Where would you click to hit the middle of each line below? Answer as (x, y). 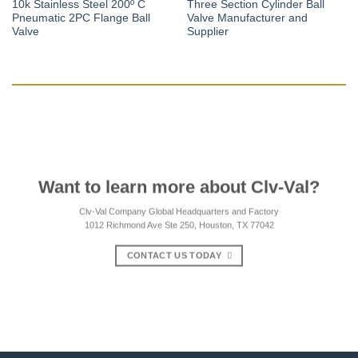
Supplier (207, 32)
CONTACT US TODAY (174, 255)
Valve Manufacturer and (247, 18)
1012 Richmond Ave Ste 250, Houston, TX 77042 (179, 225)
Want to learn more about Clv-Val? (179, 187)
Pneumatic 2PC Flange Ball (81, 18)
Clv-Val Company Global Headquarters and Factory (179, 211)
